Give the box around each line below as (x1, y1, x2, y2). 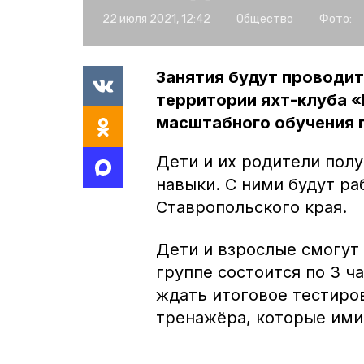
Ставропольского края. (156, 197, 352, 217)
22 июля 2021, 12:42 (102, 11, 210, 26)
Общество (236, 11, 293, 26)
